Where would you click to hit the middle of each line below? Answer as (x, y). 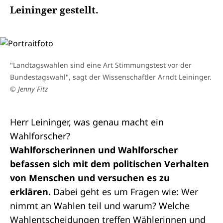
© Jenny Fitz (29, 89)
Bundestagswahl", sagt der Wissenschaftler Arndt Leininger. (111, 77)
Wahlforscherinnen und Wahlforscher (94, 150)
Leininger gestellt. (54, 10)
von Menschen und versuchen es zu (90, 178)
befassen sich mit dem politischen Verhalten (110, 164)
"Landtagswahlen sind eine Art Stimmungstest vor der (101, 65)
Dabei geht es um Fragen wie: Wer (126, 192)
